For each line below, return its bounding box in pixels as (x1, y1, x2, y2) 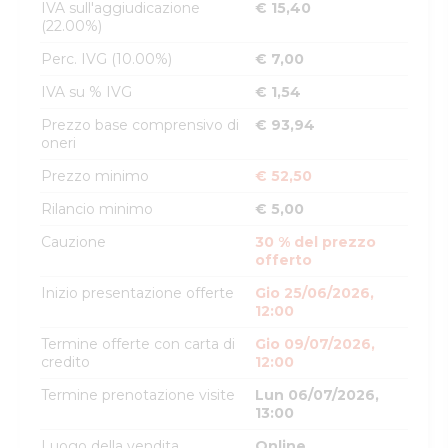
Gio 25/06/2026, (255, 284, 374, 302)
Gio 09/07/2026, (255, 335, 375, 353)
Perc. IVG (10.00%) (41, 50, 172, 68)
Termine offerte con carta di (41, 335, 235, 353)
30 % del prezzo (255, 233, 376, 251)
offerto (255, 251, 312, 269)
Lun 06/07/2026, (255, 386, 379, 404)
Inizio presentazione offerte (41, 284, 234, 302)
